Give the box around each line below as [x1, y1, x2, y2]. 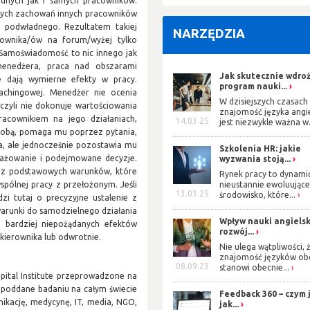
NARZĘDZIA [173, 26, 246, 40]
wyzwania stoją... [219, 154, 291, 163]
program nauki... [219, 81, 288, 91]
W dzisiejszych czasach [219, 97, 309, 107]
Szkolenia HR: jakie [219, 143, 302, 153]
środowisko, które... [219, 190, 296, 200]
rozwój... [219, 226, 255, 236]
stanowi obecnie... [219, 263, 290, 273]
